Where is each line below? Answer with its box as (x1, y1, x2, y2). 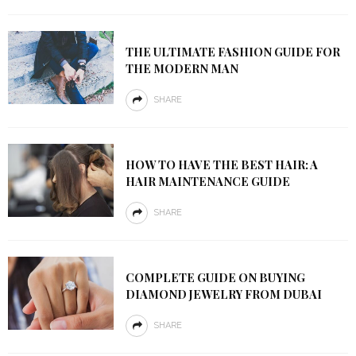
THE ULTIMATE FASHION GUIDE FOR (125, 44, 340, 60)
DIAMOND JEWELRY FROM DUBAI (125, 286, 322, 303)
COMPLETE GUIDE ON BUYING (125, 269, 305, 286)
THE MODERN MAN (125, 60, 238, 77)
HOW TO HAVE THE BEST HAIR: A (125, 157, 318, 173)
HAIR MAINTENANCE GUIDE (125, 173, 290, 190)
